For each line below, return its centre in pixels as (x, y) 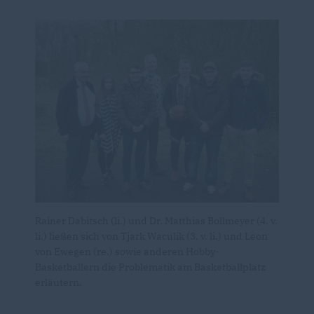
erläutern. (59, 283)
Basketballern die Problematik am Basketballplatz (150, 267)
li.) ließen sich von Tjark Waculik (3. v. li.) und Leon (151, 237)
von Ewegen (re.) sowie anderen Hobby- (127, 252)
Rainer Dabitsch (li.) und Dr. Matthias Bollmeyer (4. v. (156, 221)
